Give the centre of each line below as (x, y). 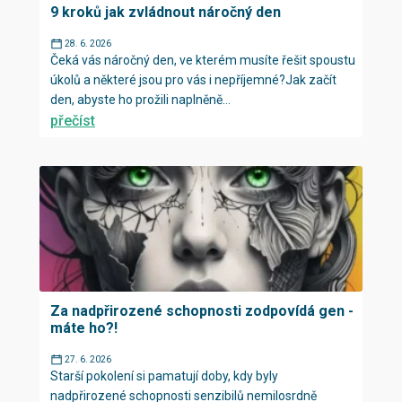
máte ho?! (84, 328)
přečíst (73, 121)
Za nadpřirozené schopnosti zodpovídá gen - (202, 311)
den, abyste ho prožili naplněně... (140, 100)
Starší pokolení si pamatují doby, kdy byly (164, 376)
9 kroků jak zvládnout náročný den (166, 12)
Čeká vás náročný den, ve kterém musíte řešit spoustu (203, 60)
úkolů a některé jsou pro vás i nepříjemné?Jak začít (193, 80)
